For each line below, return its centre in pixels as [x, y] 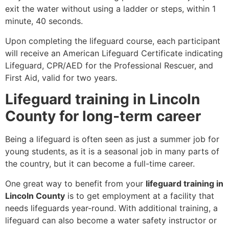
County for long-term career [103, 116]
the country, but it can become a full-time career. [100, 164]
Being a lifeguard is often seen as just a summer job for [112, 139]
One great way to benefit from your [75, 183]
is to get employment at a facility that [140, 196]
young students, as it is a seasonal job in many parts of [112, 152]
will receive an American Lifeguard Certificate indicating [114, 53]
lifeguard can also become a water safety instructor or [111, 220]
